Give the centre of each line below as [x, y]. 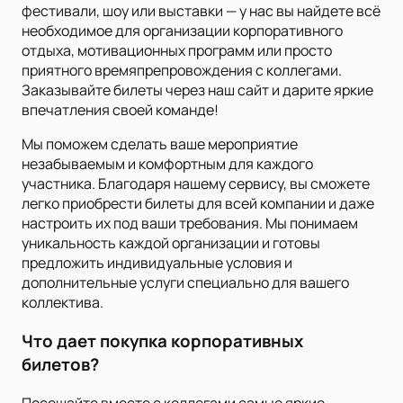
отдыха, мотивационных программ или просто [177, 51]
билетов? [60, 365]
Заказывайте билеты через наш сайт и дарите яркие [197, 90]
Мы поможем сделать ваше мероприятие [160, 144]
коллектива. [63, 303]
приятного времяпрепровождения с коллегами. [182, 71]
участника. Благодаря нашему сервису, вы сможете [196, 184]
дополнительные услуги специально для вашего [185, 283]
